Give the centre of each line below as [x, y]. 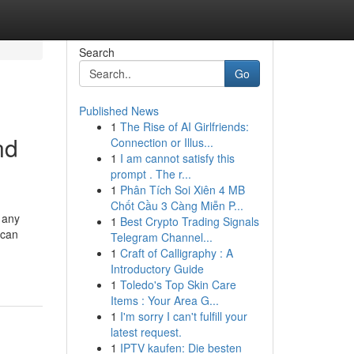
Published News [119, 111]
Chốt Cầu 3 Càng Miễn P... [177, 205]
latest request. [146, 332]
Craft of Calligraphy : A [176, 253]
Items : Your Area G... [164, 300]
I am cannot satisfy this [177, 158]
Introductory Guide [157, 269]
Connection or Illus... [162, 142]
